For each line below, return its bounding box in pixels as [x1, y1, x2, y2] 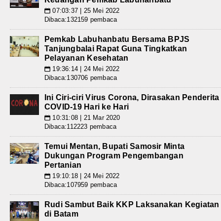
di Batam [44, 210, 78, 219]
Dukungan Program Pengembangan [44, 151, 184, 160]
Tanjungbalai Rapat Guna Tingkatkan [44, 44, 187, 53]
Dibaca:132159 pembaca [44, 16, 117, 24]
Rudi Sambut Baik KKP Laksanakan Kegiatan [44, 200, 220, 209]
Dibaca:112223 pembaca [44, 123, 117, 131]
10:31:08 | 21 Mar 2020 [50, 114, 120, 122]
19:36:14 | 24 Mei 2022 [50, 65, 120, 73]
